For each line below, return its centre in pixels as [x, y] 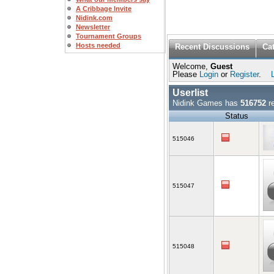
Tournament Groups [109, 36]
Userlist [190, 93]
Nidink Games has [206, 103]
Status [237, 116]
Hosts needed [98, 45]
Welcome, [191, 66]
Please [186, 74]
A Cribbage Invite [104, 9]
